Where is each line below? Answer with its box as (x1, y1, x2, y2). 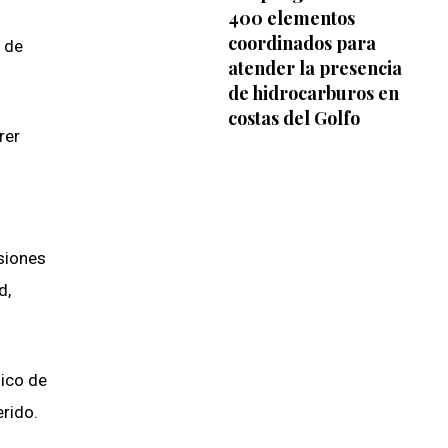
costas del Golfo (227, 105, 360, 130)
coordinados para (227, 30, 376, 55)
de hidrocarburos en (227, 80, 399, 105)
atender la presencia (227, 55, 402, 80)
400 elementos (227, 5, 355, 30)
